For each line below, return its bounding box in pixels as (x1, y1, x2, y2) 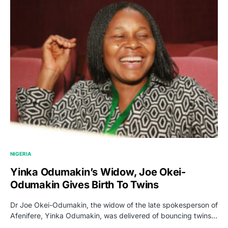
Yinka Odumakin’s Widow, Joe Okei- (10, 165, 186, 178)
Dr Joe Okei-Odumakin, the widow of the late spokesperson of (10, 200, 218, 209)
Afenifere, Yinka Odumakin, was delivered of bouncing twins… (10, 211, 217, 220)
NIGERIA (10, 150, 31, 157)
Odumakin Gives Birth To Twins (10, 178, 159, 191)
